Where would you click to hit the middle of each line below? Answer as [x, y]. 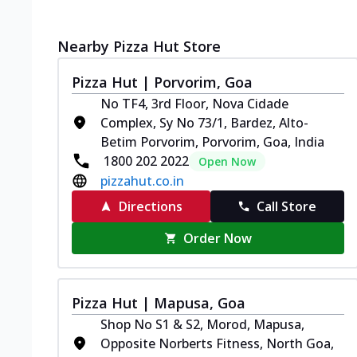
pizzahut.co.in [142, 180]
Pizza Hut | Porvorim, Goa [162, 82]
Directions [150, 206]
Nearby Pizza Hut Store [139, 46]
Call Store [287, 206]
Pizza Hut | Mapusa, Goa [159, 302]
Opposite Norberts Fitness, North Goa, [217, 343]
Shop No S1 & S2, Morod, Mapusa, [202, 324]
